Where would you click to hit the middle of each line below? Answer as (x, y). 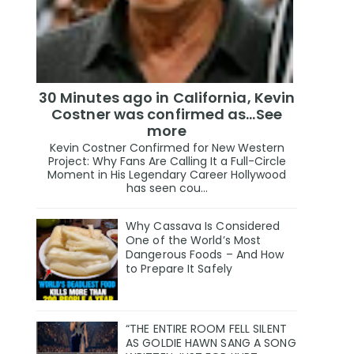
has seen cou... (167, 188)
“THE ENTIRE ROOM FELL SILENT (206, 329)
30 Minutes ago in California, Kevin (167, 97)
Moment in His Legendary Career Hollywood (167, 175)
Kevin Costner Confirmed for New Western (167, 148)
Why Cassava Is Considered (203, 226)
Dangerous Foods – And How (205, 255)
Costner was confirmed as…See (167, 114)
